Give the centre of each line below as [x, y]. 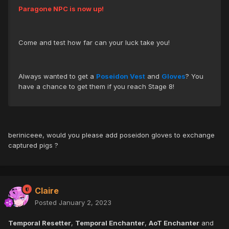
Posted [47, 203]
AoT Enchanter [174, 223]
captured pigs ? [33, 145]
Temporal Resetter [40, 223]
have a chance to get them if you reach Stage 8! [96, 87]
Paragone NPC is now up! [61, 9]
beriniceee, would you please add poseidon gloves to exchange [111, 135]
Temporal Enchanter [110, 223]
